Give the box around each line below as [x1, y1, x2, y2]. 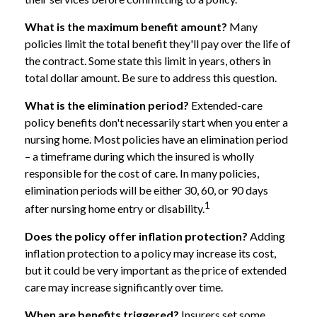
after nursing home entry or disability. [25, 202, 204, 216]
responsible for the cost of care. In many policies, [25, 166, 259, 180]
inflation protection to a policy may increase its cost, [25, 246, 276, 260]
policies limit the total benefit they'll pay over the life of [25, 37, 291, 50]
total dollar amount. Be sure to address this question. [25, 71, 277, 84]
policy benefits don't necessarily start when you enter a [25, 115, 288, 129]
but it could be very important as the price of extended [25, 263, 287, 277]
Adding [248, 229, 285, 243]
